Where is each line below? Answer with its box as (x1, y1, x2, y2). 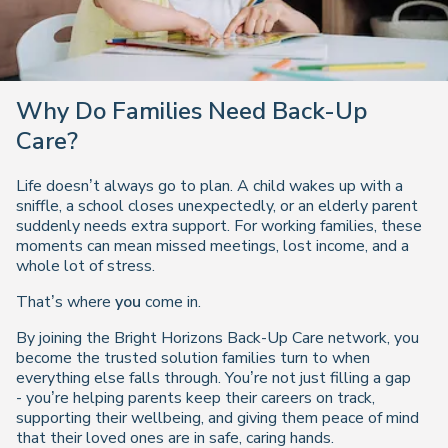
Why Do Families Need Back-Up (16, 95, 367, 127)
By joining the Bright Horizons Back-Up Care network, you (16, 327, 419, 349)
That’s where (16, 291, 115, 313)
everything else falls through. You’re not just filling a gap (16, 367, 411, 389)
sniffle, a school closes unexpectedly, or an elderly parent (16, 195, 418, 217)
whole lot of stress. (16, 255, 155, 277)
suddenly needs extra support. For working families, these (16, 215, 422, 237)
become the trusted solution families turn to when (16, 347, 370, 369)
